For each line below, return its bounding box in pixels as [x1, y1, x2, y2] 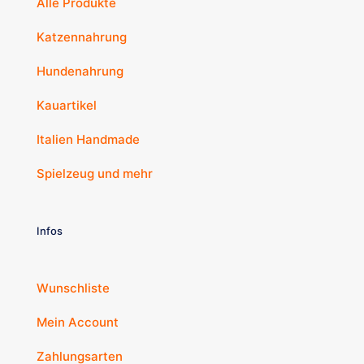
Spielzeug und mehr [37, 165, 153, 181]
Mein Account [37, 314, 119, 330]
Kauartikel [37, 97, 97, 113]
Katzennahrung [37, 28, 127, 45]
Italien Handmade [37, 131, 140, 147]
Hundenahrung [37, 63, 123, 79]
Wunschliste [37, 279, 110, 296]
